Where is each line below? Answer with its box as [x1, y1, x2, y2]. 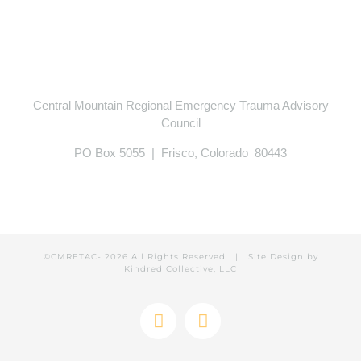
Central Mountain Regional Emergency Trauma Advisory [32, 98, 329, 112]
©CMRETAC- [43, 251, 105, 262]
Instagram [201, 319, 276, 339]
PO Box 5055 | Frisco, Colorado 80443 [74, 146, 287, 160]
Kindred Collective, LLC [124, 263, 237, 274]
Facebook [157, 319, 230, 339]
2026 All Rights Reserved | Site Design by [104, 251, 318, 262]
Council [160, 116, 201, 130]
